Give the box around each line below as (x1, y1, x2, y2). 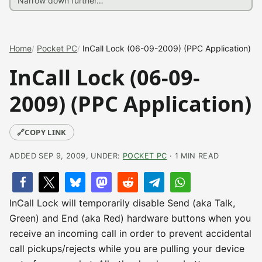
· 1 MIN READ (167, 151, 219, 160)
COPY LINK (25, 127, 67, 137)
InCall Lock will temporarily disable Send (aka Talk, (9, 197, 235, 209)
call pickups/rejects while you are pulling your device (9, 243, 244, 254)
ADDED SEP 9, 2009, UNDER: (9, 151, 123, 160)
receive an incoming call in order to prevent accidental (9, 227, 251, 239)
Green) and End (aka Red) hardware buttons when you (9, 212, 251, 224)
